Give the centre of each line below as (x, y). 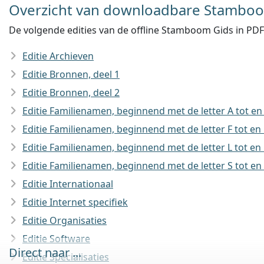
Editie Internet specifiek (75, 202)
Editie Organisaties (65, 220)
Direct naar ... (45, 253)
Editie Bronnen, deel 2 (71, 93)
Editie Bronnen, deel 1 (71, 74)
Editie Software (56, 239)
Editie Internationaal (68, 184)
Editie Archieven (58, 56)
